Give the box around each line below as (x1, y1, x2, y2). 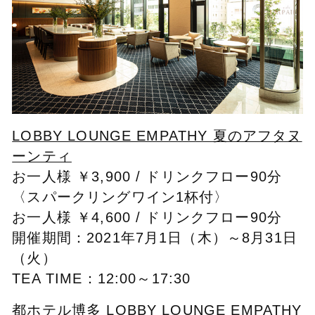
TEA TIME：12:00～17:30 (12, 270, 191, 286)
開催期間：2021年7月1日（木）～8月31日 (12, 229, 297, 245)
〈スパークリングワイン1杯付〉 (12, 188, 229, 205)
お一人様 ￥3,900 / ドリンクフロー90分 (12, 168, 283, 184)
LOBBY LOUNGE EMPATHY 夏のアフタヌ (12, 127, 302, 143)
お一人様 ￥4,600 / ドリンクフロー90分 (12, 209, 283, 225)
